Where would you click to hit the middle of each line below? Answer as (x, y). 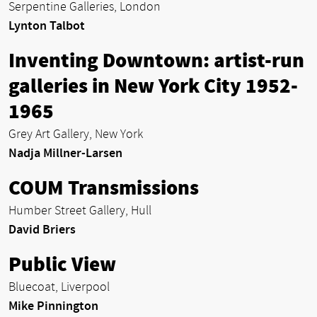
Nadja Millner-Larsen (65, 153)
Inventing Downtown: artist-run (156, 60)
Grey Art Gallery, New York (76, 134)
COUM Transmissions (104, 188)
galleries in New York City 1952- (153, 86)
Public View (62, 264)
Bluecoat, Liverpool (59, 287)
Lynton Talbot (47, 25)
